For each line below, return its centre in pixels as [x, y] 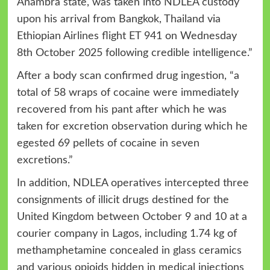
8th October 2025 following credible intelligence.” [134, 53]
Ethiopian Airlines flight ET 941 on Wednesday [127, 36]
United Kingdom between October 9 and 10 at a [132, 217]
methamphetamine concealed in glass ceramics [129, 250]
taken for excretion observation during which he [132, 126]
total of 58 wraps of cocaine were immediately [127, 93]
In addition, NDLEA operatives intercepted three [133, 183]
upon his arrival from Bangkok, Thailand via [118, 19]
